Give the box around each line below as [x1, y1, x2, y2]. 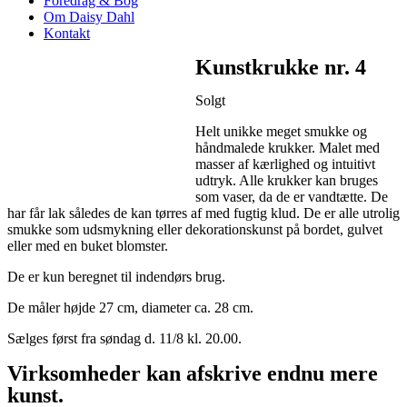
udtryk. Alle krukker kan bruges [195, 172, 379, 188]
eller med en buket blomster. [7, 237, 168, 253]
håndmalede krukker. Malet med [195, 139, 381, 155]
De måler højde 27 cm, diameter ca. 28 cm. [7, 299, 253, 315]
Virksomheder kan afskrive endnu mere [7, 361, 378, 385]
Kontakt [44, 25, 90, 41]
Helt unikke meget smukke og [195, 123, 368, 139]
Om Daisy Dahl [44, 8, 134, 25]
